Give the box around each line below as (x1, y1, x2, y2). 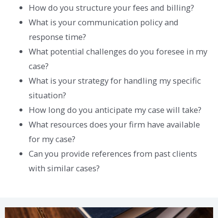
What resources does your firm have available (29, 118, 200, 130)
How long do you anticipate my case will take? (29, 104, 202, 115)
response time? (29, 31, 87, 42)
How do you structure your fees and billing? (29, 1, 195, 13)
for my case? (29, 133, 76, 145)
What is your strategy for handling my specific (29, 74, 201, 86)
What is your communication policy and (29, 16, 179, 28)
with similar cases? (29, 162, 100, 174)
